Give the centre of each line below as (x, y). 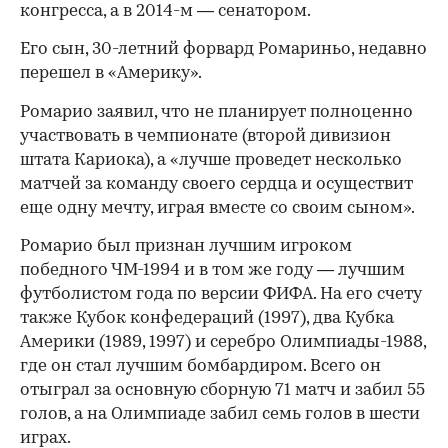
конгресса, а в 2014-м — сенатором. (165, 12)
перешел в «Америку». (111, 74)
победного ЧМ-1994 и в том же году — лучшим (212, 271)
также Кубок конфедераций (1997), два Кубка (207, 319)
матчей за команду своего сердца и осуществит (216, 185)
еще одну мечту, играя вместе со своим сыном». (217, 209)
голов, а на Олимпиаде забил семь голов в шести (220, 415)
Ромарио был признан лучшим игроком (186, 247)
